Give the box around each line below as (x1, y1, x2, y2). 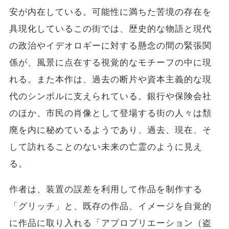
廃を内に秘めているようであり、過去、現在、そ (9, 124, 212, 135)
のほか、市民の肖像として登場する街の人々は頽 (9, 107, 212, 119)
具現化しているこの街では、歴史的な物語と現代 (9, 23, 212, 34)
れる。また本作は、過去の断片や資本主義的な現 (9, 74, 212, 85)
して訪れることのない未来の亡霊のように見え (9, 141, 203, 152)
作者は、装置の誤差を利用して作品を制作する (9, 184, 203, 195)
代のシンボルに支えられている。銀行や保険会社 (9, 90, 212, 102)
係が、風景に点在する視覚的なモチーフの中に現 (9, 57, 212, 68)
